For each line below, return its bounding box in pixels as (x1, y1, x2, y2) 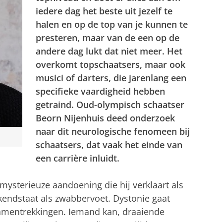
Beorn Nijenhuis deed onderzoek (36, 111, 175, 124)
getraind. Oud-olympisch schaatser (36, 98, 184, 111)
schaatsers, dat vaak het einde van (36, 138, 182, 151)
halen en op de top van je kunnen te (36, 18, 188, 30)
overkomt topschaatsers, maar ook (36, 58, 185, 70)
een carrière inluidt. (36, 152, 119, 164)
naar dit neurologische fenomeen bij (36, 125, 190, 137)
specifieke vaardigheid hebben (36, 85, 165, 97)
